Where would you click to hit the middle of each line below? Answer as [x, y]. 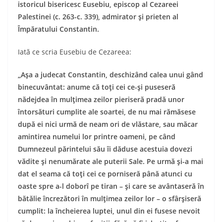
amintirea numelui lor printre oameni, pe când [97, 137]
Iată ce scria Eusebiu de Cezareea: [75, 52]
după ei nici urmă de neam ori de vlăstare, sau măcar [108, 124]
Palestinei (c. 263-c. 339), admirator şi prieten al [98, 17]
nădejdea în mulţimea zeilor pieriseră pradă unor [101, 99]
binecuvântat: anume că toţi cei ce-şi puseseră [97, 87]
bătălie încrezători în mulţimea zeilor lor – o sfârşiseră [110, 198]
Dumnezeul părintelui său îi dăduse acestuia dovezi [105, 149]
